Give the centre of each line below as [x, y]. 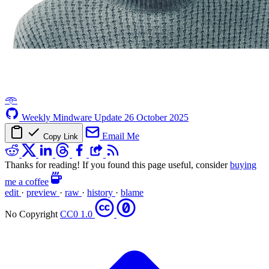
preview [43, 192]
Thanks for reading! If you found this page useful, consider [117, 165]
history [101, 192]
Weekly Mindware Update [73, 117]
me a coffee [27, 181]
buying [243, 165]
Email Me [121, 136]
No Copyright [32, 214]
